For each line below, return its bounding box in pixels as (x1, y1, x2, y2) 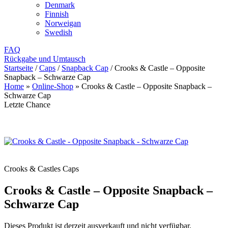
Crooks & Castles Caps (4, 164, 79, 173)
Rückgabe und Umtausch (4, 54, 85, 63)
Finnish (45, 10, 69, 18)
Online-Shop (32, 82, 73, 91)
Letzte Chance (4, 100, 50, 109)
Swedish (45, 28, 72, 37)
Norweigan (45, 19, 81, 27)
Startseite (4, 64, 33, 72)
